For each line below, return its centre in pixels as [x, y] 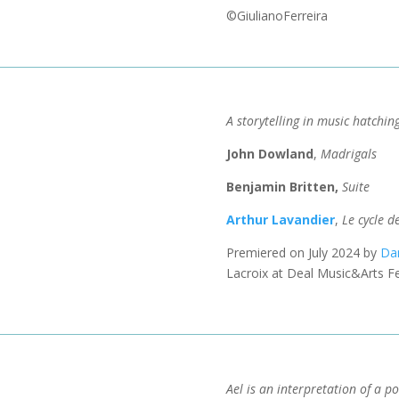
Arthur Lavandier [280, 220]
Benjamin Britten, [284, 187]
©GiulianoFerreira [277, 15]
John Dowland [269, 154]
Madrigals [348, 154]
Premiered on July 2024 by [303, 253]
